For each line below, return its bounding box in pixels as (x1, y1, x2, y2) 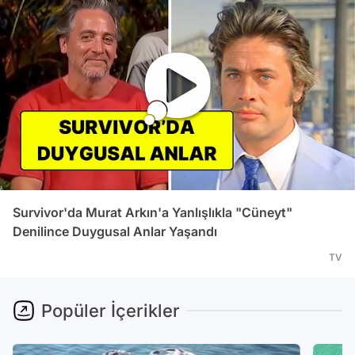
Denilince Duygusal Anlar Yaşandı (13, 223, 217, 239)
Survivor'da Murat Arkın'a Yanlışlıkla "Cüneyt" (13, 204, 292, 220)
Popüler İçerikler (41, 300, 180, 321)
